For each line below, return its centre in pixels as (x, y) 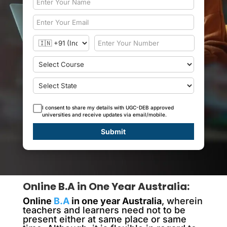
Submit (113, 131)
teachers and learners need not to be (104, 210)
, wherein (182, 201)
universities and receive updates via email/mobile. (104, 114)
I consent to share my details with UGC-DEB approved (108, 107)
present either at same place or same (104, 219)
